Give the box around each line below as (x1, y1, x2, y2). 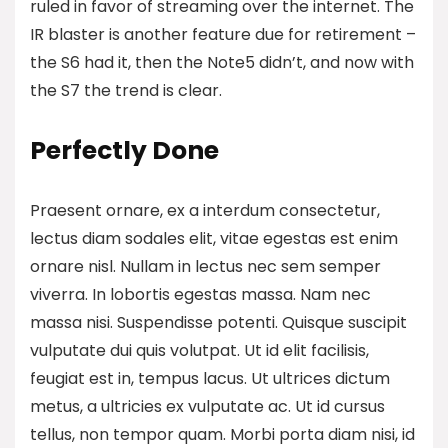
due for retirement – (251, 22, 416, 46)
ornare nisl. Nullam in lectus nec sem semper (30, 254, 381, 278)
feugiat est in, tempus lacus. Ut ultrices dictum (30, 366, 390, 390)
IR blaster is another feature (30, 22, 251, 46)
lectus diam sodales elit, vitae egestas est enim (30, 226, 398, 250)
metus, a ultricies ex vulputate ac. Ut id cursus (30, 394, 385, 418)
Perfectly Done (30, 132, 219, 168)
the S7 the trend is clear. (30, 78, 222, 102)
